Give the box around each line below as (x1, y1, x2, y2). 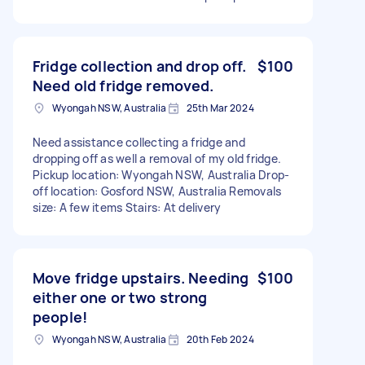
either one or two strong (33, 287, 208, 307)
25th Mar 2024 (186, 100, 254, 115)
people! (33, 306, 88, 327)
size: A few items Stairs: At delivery (33, 199, 222, 215)
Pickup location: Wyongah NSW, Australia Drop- (33, 166, 290, 182)
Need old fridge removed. (33, 75, 214, 95)
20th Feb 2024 (186, 332, 254, 346)
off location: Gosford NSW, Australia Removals (33, 182, 282, 199)
